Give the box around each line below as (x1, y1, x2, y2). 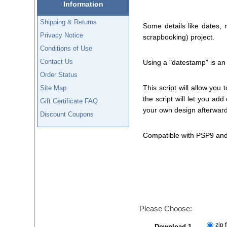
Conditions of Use (40, 44, 93, 52)
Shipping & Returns (40, 18, 97, 26)
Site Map (40, 84, 67, 92)
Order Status (40, 70, 78, 79)
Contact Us (40, 57, 73, 65)
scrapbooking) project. (143, 33, 215, 42)
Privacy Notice (40, 31, 84, 39)
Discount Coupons (40, 110, 94, 118)
